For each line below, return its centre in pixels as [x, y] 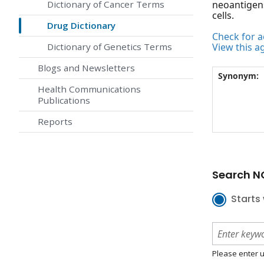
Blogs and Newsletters [86, 68]
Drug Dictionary [81, 26]
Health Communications [89, 89]
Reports [55, 122]
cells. [223, 16]
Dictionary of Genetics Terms [110, 47]
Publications [64, 100]
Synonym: [238, 76]
